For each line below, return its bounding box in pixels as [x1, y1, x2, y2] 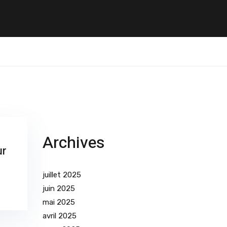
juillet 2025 [42, 170, 81, 180]
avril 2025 [42, 211, 77, 221]
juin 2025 [42, 184, 75, 194]
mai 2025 [42, 198, 75, 207]
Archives [42, 131, 105, 155]
